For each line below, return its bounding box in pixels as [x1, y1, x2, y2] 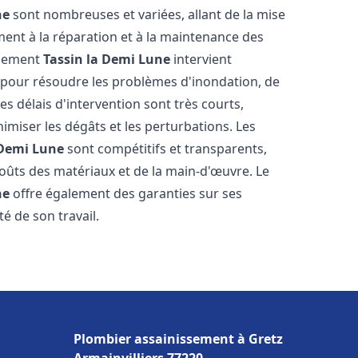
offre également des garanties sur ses [10, 185, 243, 202]
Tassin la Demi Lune [43, 50, 171, 68]
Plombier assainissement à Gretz [74, 330, 283, 348]
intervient [170, 50, 233, 68]
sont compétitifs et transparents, [64, 140, 268, 157]
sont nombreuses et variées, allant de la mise [10, 6, 286, 23]
